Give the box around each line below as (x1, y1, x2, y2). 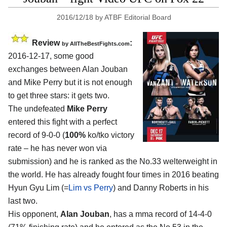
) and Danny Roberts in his (113, 183, 209, 192)
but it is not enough (62, 78, 132, 87)
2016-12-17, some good (8, 51, 94, 60)
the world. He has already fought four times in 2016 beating (8, 170, 219, 179)
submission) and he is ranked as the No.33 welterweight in (8, 157, 217, 166)
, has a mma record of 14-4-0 (109, 209, 212, 218)
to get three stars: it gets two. (8, 91, 109, 100)
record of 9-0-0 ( (8, 130, 65, 139)
